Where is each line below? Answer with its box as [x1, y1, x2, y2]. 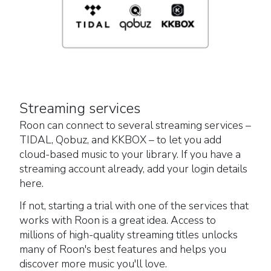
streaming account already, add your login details [19, 162, 247, 177]
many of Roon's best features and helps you [19, 242, 226, 257]
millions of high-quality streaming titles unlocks [19, 227, 238, 243]
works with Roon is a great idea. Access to [19, 213, 216, 228]
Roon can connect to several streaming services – [19, 118, 251, 133]
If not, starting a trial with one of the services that [19, 198, 249, 214]
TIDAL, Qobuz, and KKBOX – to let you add [19, 132, 221, 148]
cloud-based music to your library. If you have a [19, 147, 241, 162]
